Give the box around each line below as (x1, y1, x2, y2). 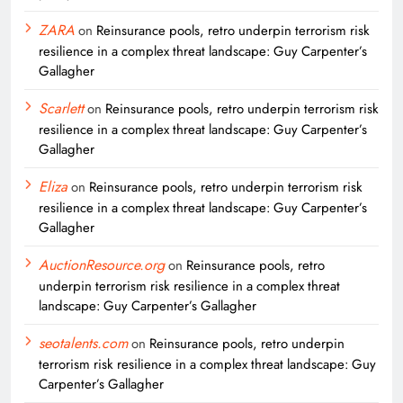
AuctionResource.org (39, 255, 165, 276)
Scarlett (39, 98, 84, 120)
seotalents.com (39, 333, 128, 354)
